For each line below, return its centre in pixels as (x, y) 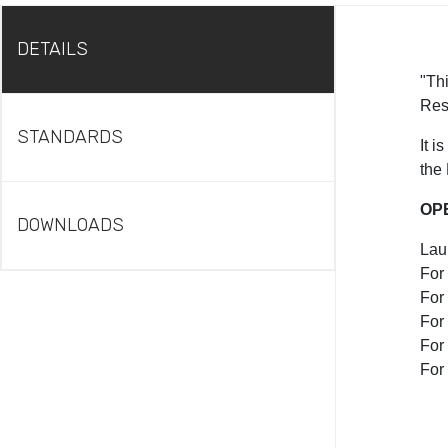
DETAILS (52, 49)
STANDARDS (70, 137)
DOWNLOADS (70, 225)
